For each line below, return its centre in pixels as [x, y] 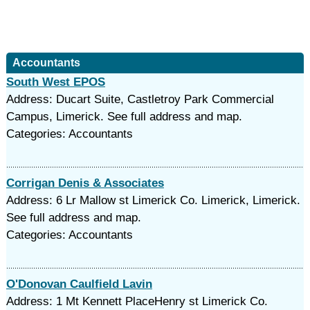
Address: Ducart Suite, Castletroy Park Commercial [140, 99]
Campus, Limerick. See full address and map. [124, 117]
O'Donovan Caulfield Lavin [79, 284]
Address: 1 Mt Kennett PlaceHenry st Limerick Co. [137, 301]
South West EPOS [55, 82]
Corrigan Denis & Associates [85, 183]
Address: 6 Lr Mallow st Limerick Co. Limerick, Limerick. [153, 200]
